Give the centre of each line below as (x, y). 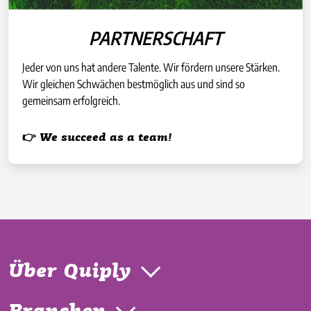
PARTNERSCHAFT (155, 37)
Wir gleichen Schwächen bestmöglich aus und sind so (134, 84)
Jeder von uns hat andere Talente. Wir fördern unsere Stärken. (151, 67)
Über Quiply (70, 272)
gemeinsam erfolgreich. (71, 100)
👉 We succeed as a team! (97, 138)
